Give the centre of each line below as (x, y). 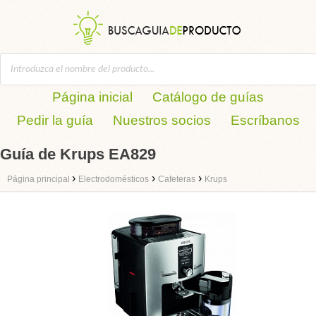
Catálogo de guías (208, 97)
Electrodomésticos (114, 179)
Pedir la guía (55, 120)
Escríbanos (265, 120)
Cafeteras (177, 179)
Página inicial (92, 97)
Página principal (39, 179)
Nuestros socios (162, 120)
